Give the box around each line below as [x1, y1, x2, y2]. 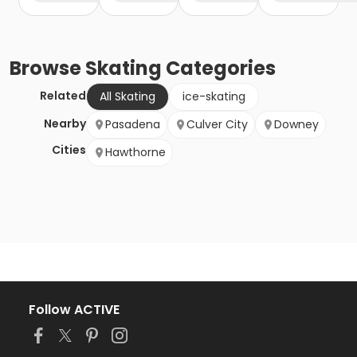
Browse [10, 55, 85, 82]
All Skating [100, 88, 155, 105]
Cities [52, 142, 86, 159]
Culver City [186, 116, 248, 133]
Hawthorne [105, 144, 166, 161]
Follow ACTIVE [29, 300, 120, 320]
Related [40, 88, 86, 104]
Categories [162, 55, 276, 82]
